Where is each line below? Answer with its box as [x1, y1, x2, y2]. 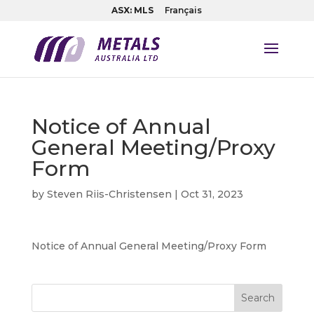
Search [241, 292, 275, 304]
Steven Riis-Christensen [46, 188, 172, 200]
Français [165, 5, 203, 15]
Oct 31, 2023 [180, 188, 243, 200]
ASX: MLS [111, 5, 154, 15]
